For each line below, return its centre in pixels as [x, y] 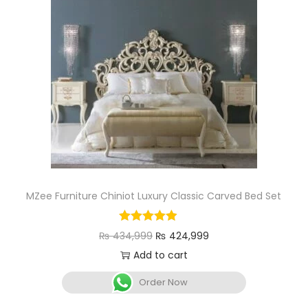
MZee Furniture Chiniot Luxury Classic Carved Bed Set [154, 196]
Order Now [164, 283]
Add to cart [160, 255]
